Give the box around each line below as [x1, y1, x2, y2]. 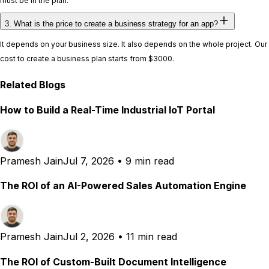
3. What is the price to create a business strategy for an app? [5, 19, 218, 29]
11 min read [126, 231, 177, 243]
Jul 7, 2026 [63, 154, 114, 167]
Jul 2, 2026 [63, 231, 115, 243]
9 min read [125, 154, 174, 167]
